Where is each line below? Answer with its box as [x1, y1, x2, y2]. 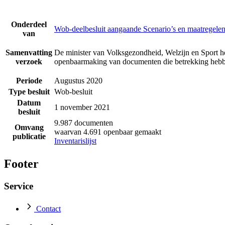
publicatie [12, 132, 46, 141]
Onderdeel [11, 20, 47, 29]
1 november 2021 [54, 103, 110, 112]
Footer [4, 157, 39, 171]
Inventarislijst [54, 137, 96, 146]
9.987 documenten [54, 119, 113, 128]
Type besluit [8, 87, 50, 96]
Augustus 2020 [54, 76, 102, 85]
